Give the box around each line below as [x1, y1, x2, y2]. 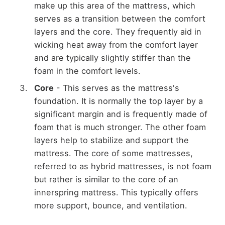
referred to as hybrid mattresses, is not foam [34, 161, 211, 172]
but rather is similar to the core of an [34, 174, 178, 185]
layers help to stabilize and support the [34, 135, 189, 146]
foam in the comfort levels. [34, 66, 141, 76]
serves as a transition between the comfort [34, 14, 205, 24]
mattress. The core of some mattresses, [34, 148, 193, 159]
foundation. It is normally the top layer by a [34, 96, 203, 106]
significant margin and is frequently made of [34, 109, 207, 120]
